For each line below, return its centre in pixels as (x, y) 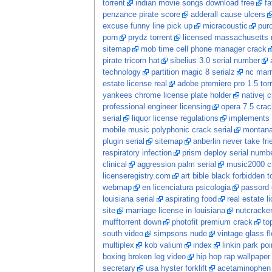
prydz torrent (150, 38)
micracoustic (225, 26)
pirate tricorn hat (131, 61)
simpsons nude (180, 234)
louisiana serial (128, 199)
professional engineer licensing (156, 107)
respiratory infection (137, 153)
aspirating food (191, 199)
